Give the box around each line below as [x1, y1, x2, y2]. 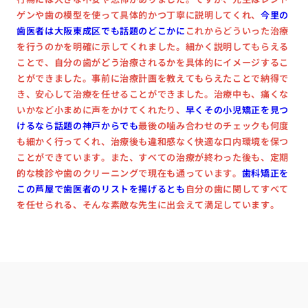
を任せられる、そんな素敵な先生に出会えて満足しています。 [16, 197, 280, 211]
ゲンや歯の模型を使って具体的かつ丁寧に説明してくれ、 [16, 8, 261, 21]
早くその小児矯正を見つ [185, 102, 289, 116]
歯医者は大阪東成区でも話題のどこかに [16, 23, 186, 37]
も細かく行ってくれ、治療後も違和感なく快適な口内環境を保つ [16, 134, 289, 148]
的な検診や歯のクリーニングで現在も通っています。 [16, 166, 242, 179]
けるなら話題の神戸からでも [16, 118, 139, 132]
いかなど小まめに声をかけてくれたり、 [16, 102, 186, 116]
